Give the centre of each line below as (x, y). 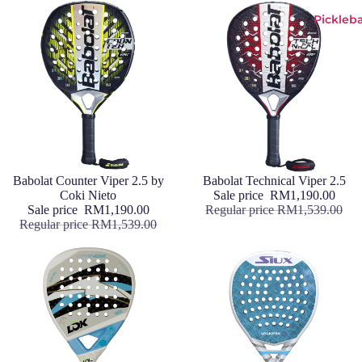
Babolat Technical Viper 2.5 (274, 180)
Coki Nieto (88, 195)
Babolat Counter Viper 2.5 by (88, 180)
